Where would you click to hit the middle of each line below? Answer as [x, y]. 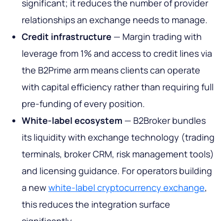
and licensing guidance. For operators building [117, 171]
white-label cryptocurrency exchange [127, 188]
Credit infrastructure [67, 37]
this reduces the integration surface [96, 204]
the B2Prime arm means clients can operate [111, 70]
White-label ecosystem [72, 121]
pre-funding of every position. [83, 104]
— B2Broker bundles [164, 121]
